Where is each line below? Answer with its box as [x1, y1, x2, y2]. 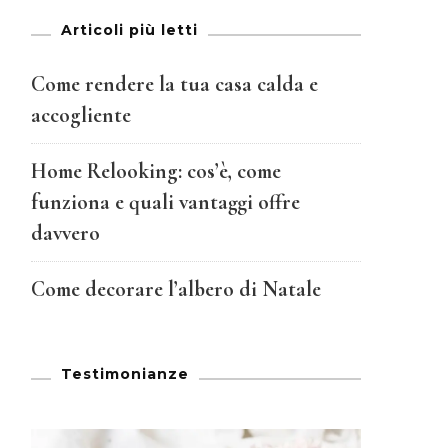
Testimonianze [61, 364, 189, 383]
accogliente [31, 101, 131, 128]
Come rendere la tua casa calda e [31, 70, 318, 97]
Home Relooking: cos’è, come [31, 157, 281, 184]
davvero [31, 219, 100, 246]
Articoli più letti [61, 20, 198, 39]
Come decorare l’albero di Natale [31, 275, 321, 302]
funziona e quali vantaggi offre [31, 188, 300, 215]
